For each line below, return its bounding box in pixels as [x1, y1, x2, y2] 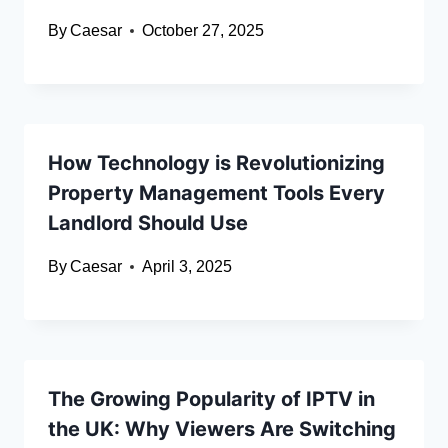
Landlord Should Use [48, 211, 248, 236]
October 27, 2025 [142, 22, 265, 40]
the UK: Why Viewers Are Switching [48, 417, 396, 442]
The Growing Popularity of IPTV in [48, 387, 375, 412]
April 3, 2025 [142, 258, 233, 276]
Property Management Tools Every [48, 181, 385, 206]
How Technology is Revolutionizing [48, 151, 385, 176]
